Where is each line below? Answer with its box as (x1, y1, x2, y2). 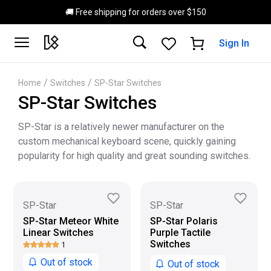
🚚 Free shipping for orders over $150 (65, 7, 206, 17)
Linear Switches (23, 227, 94, 238)
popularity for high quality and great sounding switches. (18, 150, 250, 162)
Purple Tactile (150, 227, 211, 238)
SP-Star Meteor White (23, 215, 119, 227)
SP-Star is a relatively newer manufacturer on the (18, 121, 224, 132)
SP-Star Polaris (150, 215, 218, 227)
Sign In (219, 37, 249, 49)
